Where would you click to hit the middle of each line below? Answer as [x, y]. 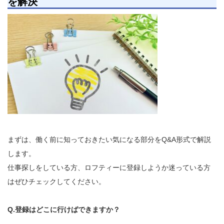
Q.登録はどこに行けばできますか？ [64, 209]
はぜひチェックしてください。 [56, 181]
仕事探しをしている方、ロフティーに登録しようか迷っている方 [109, 167]
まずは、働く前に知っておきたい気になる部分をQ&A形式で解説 [109, 139]
